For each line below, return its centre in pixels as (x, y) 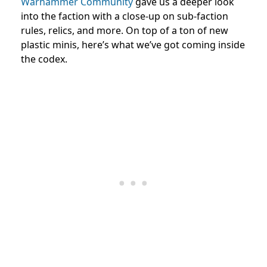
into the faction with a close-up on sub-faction (125, 16)
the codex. (44, 59)
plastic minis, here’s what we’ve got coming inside (133, 44)
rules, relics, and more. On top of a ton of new (125, 30)
